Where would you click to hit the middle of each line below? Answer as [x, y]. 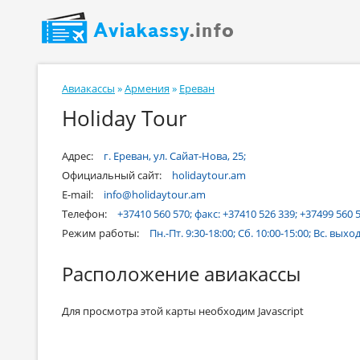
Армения [147, 88]
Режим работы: [102, 233]
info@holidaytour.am [155, 194]
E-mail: [79, 194]
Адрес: [79, 156]
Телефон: [86, 214]
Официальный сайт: [113, 175]
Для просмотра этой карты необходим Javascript [183, 311]
